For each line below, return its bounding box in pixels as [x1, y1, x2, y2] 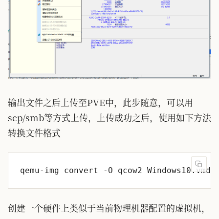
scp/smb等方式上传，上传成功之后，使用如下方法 [8, 111, 211, 124]
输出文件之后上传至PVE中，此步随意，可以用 [8, 96, 193, 109]
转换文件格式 [8, 126, 61, 139]
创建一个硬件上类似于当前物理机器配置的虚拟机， [8, 201, 210, 215]
